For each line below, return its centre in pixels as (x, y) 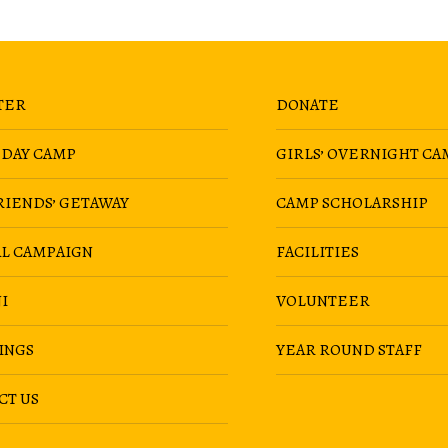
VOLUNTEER (322, 301)
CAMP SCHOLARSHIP (351, 203)
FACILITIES (317, 252)
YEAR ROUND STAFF (348, 350)
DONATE (307, 105)
